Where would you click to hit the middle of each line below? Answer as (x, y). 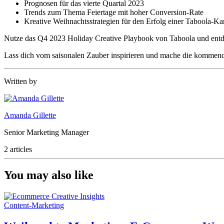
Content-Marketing (34, 205)
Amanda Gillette (30, 115)
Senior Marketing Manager (46, 132)
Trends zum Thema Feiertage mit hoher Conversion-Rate (114, 12)
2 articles (18, 149)
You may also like (49, 175)
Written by (20, 81)
